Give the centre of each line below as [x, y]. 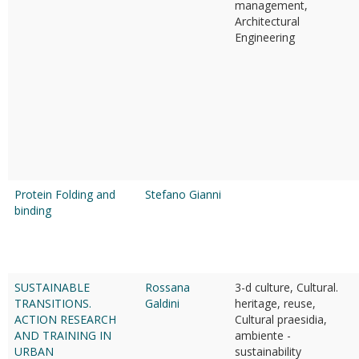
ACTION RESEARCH [65, 319]
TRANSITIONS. [53, 303]
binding [33, 210]
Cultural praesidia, [281, 319]
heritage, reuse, [275, 303]
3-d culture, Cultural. [286, 287]
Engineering [265, 37]
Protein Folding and [65, 194]
